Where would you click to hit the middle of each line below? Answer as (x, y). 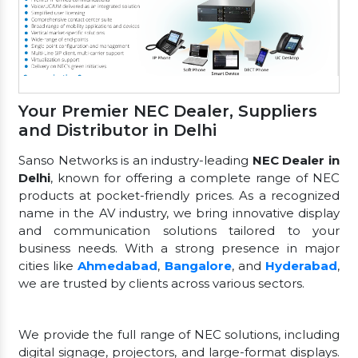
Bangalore (198, 266)
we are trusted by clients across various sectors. (161, 284)
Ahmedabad (118, 266)
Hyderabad (302, 266)
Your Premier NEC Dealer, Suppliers (168, 111)
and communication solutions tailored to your (179, 231)
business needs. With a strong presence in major (179, 249)
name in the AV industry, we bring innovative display (179, 213)
